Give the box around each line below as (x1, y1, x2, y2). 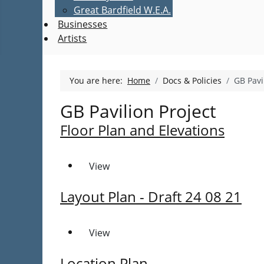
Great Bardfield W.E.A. (73, 4, 171, 16)
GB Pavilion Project (60, 99, 216, 123)
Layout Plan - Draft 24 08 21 (60, 187, 242, 207)
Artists (58, 32, 87, 45)
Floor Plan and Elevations (60, 120, 225, 140)
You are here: (70, 75, 127, 86)
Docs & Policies (163, 75, 222, 86)
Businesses (58, 18, 108, 31)
